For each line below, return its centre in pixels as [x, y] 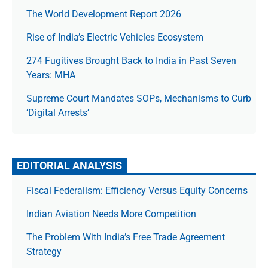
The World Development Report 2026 [104, 14]
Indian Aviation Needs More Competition [112, 214]
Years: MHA [51, 75]
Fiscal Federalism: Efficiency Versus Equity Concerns [137, 191]
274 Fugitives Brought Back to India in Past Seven [131, 61]
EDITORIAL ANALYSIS [69, 165]
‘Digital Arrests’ [58, 113]
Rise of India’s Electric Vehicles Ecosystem [116, 37]
